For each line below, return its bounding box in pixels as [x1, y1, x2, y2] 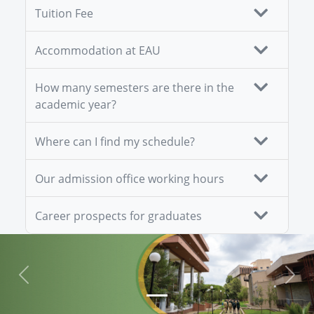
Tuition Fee [35, 6, 93, 22]
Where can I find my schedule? [35, 134, 195, 150]
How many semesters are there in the [35, 80, 234, 96]
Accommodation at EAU [35, 43, 161, 59]
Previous [22, 274, 69, 290]
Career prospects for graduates [35, 208, 202, 224]
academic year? [35, 97, 116, 113]
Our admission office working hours [35, 171, 224, 187]
